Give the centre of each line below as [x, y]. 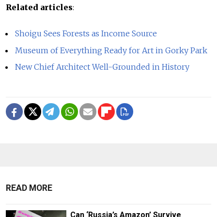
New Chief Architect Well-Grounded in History [102, 67]
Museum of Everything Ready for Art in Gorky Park [111, 50]
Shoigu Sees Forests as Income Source [86, 33]
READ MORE [29, 188]
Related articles [39, 7]
